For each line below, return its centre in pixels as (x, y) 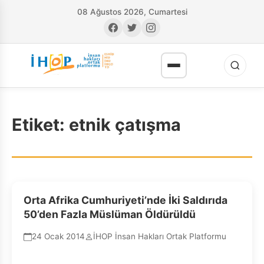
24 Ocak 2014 (58, 236)
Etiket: (40, 125)
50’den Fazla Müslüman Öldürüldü (110, 214)
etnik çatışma (125, 125)
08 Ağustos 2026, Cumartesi (132, 12)
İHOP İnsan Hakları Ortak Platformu (160, 236)
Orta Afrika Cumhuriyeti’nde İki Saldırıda (126, 200)
